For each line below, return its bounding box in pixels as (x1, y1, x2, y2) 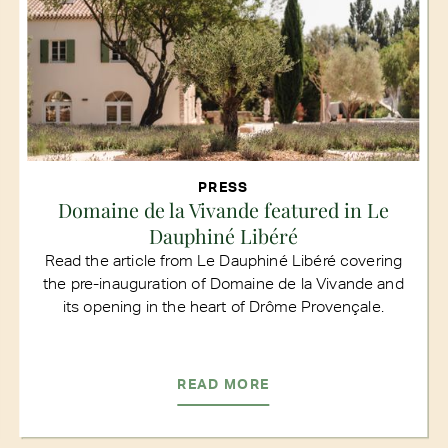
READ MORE (177, 375, 270, 392)
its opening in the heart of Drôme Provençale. (62, 296, 384, 315)
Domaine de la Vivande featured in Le (57, 196, 389, 223)
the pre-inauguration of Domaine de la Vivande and (43, 273, 404, 292)
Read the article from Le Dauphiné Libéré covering (44, 250, 403, 269)
